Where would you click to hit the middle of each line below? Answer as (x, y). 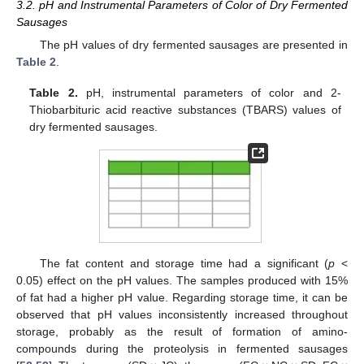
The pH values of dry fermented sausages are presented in (193, 44)
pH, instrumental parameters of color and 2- (209, 92)
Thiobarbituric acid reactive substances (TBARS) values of (185, 109)
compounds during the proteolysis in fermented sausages (182, 348)
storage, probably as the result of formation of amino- (182, 331)
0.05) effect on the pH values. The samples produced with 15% (182, 280)
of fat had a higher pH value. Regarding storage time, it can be (182, 297)
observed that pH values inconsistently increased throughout (182, 314)
